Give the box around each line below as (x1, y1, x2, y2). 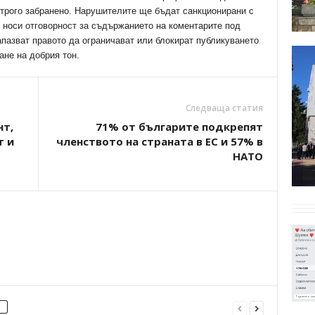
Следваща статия (185, 102, 263, 114)
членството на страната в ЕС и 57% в (56, 134, 263, 148)
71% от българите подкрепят (95, 120, 263, 134)
